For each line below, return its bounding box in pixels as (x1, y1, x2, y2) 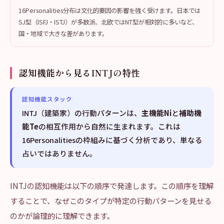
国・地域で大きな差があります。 (18, 29, 108, 38)
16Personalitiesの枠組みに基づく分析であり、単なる (22, 134, 202, 145)
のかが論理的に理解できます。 (10, 210, 114, 221)
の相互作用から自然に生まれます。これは (38, 121, 180, 131)
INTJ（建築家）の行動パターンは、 (22, 107, 141, 118)
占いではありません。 (22, 148, 97, 158)
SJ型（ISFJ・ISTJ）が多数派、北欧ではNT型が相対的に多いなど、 (18, 17, 198, 26)
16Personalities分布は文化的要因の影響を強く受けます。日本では (18, 6, 200, 15)
